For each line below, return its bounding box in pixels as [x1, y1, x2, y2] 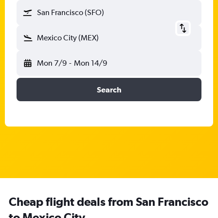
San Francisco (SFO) [37, 8, 104, 17]
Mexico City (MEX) [37, 33, 99, 42]
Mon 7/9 [37, 58, 67, 68]
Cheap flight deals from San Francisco [9, 195, 208, 208]
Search [97, 85, 121, 94]
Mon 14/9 [73, 58, 107, 68]
